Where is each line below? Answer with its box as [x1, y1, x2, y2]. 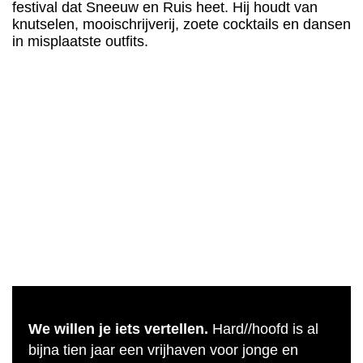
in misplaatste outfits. [12, 33, 148, 49]
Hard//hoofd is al [208, 321, 318, 337]
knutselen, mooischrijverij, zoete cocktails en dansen [12, 16, 351, 32]
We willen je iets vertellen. [28, 321, 208, 337]
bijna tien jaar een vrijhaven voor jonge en [28, 342, 298, 358]
